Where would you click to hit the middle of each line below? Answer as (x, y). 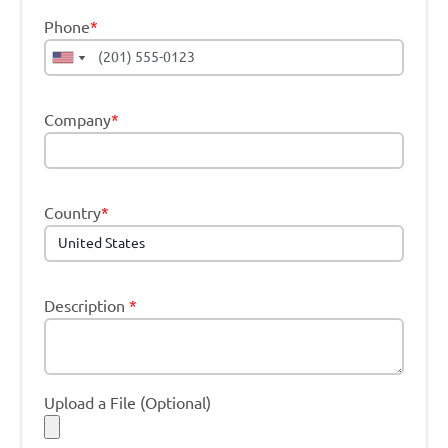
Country (72, 212)
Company (77, 120)
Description (86, 305)
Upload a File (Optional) (127, 403)
